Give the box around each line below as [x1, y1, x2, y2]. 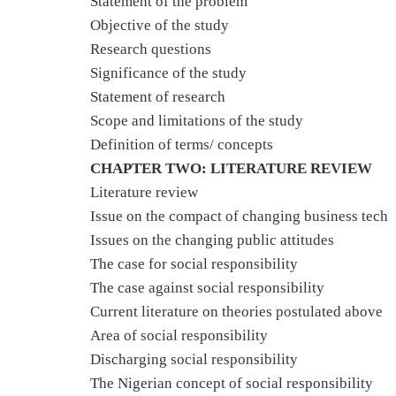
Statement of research [90, 88, 225, 105]
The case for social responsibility [90, 255, 298, 272]
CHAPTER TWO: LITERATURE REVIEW [90, 160, 372, 177]
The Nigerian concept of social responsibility [90, 375, 373, 392]
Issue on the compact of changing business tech [90, 208, 388, 225]
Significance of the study [90, 65, 247, 81]
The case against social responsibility [90, 279, 324, 296]
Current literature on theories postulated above [90, 303, 383, 320]
